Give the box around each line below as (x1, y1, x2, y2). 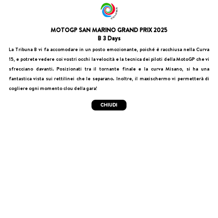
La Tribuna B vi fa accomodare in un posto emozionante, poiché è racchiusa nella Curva (8, 46, 210, 53)
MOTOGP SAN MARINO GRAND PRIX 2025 (51, 26, 167, 35)
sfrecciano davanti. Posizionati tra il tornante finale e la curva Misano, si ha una (8, 65, 210, 72)
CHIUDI (100, 102, 118, 109)
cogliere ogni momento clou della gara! (8, 85, 97, 91)
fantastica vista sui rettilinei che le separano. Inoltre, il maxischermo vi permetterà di (8, 75, 210, 82)
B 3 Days (97, 34, 121, 43)
